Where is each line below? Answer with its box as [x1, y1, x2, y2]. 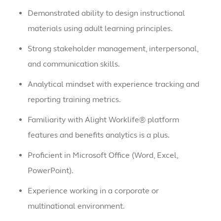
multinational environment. [27, 201, 126, 211]
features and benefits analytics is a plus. [27, 130, 171, 140]
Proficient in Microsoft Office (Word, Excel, [27, 150, 178, 160]
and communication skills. [27, 59, 121, 69]
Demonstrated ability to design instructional [27, 8, 185, 18]
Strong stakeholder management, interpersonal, [27, 44, 198, 54]
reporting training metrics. [27, 95, 122, 105]
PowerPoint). [27, 166, 75, 176]
